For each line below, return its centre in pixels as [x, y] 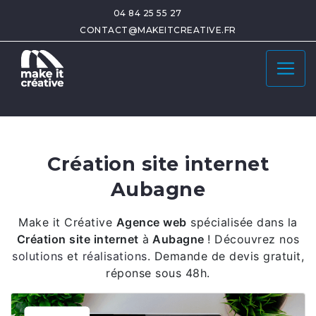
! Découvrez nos [254, 239]
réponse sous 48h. [158, 273]
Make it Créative [67, 222]
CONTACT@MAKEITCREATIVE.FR [158, 30]
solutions [38, 256]
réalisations [113, 256]
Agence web [151, 222]
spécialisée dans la [242, 222]
